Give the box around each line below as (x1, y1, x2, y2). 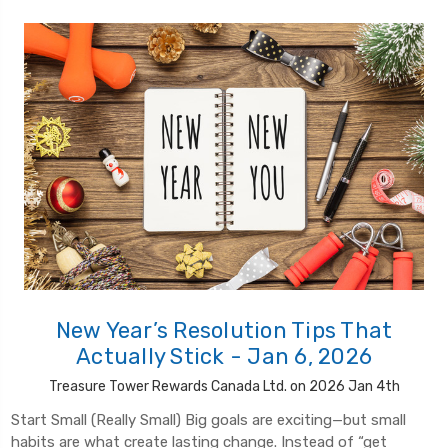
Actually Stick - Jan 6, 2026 (76, 343, 372, 371)
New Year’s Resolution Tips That (55, 317, 393, 345)
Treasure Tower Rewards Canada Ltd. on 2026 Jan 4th (48, 378, 400, 396)
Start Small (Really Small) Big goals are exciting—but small (11, 411, 406, 430)
